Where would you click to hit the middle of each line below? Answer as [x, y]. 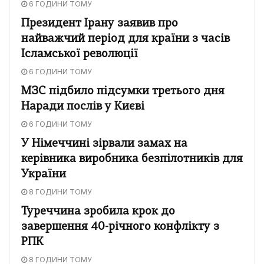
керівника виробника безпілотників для [132, 159]
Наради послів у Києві [83, 107]
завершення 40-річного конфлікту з [120, 227]
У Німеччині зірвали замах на [104, 144]
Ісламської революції [80, 54]
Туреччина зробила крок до [98, 212]
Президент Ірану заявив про [100, 24]
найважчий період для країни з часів [126, 39]
